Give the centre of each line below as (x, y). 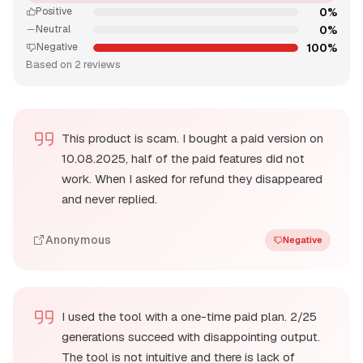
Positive (54, 12)
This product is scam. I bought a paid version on (192, 138)
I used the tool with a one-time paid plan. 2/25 (189, 316)
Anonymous (78, 240)
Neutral (53, 30)
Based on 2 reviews (73, 64)
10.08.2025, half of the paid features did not (183, 158)
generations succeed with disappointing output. (191, 336)
